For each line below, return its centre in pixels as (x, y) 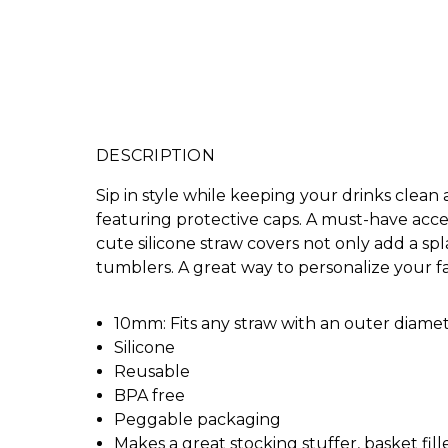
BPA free (150, 395)
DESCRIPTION (155, 155)
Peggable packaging (198, 419)
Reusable (152, 371)
